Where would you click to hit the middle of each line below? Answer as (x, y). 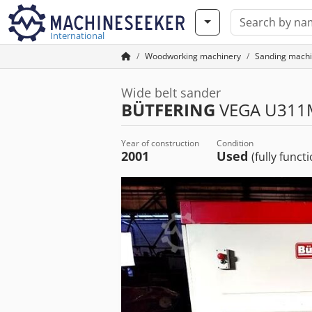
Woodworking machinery (193, 56)
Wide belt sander (171, 93)
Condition (235, 143)
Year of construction (160, 143)
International (77, 36)
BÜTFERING (168, 110)
